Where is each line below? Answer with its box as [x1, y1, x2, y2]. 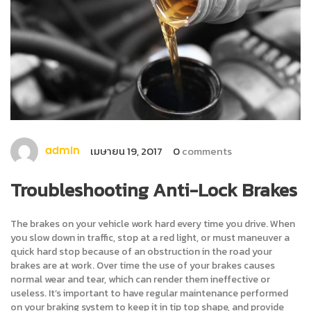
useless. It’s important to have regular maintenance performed [10, 285, 288, 301]
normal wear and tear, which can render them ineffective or [10, 271, 270, 287]
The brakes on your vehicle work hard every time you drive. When [10, 216, 295, 231]
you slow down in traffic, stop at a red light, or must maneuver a [10, 230, 289, 245]
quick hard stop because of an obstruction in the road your [10, 244, 272, 259]
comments [180, 142, 232, 159]
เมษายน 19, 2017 [90, 142, 162, 159]
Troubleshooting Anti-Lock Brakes [10, 175, 297, 204]
